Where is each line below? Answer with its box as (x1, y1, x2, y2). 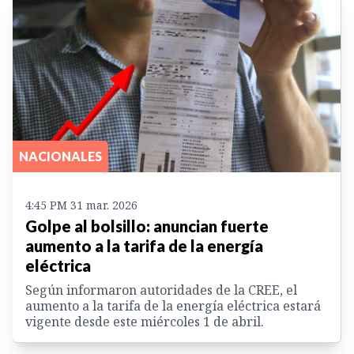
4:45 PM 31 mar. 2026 (25, 198, 137, 213)
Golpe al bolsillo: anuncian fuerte (25, 217, 269, 236)
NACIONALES (19, 149, 102, 164)
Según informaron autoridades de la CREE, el (25, 281, 297, 299)
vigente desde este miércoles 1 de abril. (25, 313, 264, 331)
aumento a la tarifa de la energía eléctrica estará (25, 297, 321, 315)
